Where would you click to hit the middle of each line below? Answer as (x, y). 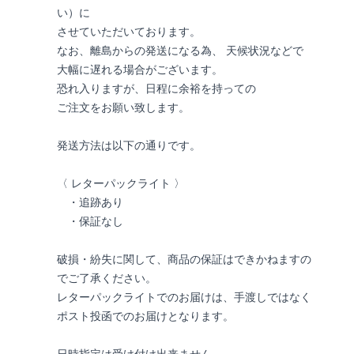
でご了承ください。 (107, 279)
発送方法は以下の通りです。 (129, 146)
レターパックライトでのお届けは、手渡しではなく (184, 298)
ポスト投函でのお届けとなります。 (145, 316)
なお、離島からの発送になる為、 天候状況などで (180, 51)
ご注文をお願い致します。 (123, 108)
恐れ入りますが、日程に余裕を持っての (156, 89)
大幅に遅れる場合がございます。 (140, 70)
